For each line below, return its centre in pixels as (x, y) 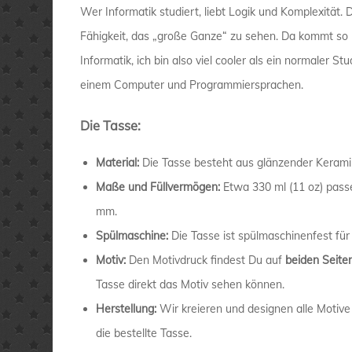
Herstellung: (128, 309)
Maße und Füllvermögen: (158, 187)
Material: (117, 163)
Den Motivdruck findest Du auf (205, 260)
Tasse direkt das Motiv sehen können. (190, 285)
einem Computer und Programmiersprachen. (192, 84)
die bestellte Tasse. (144, 334)
